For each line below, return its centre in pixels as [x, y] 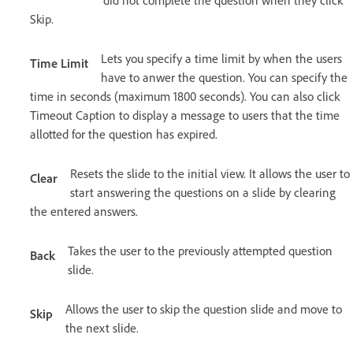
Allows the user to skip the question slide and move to [204, 309]
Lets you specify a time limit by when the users [221, 59]
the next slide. [102, 328]
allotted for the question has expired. [124, 134]
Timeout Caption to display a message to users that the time [185, 115]
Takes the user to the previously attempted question [200, 251]
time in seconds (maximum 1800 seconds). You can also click [185, 97]
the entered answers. [84, 212]
